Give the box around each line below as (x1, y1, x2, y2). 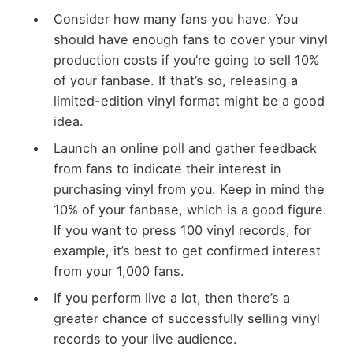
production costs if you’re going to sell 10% (53, 51, 319, 68)
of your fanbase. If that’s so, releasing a (53, 72, 298, 88)
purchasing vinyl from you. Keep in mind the (53, 180, 325, 197)
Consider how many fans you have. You (53, 10, 298, 27)
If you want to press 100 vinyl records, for (53, 221, 311, 238)
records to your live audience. (53, 331, 237, 347)
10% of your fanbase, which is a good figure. (53, 201, 327, 217)
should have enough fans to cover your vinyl (53, 31, 328, 47)
